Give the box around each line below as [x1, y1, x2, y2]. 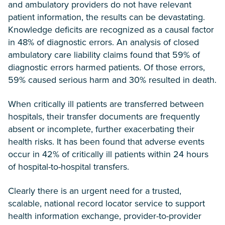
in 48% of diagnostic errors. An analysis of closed [8, 36, 199, 49]
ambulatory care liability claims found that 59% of [8, 48, 200, 61]
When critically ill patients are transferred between [8, 97, 204, 110]
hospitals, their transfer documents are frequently [8, 110, 200, 123]
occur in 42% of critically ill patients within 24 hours [8, 148, 208, 161]
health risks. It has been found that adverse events [8, 135, 204, 148]
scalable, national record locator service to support [8, 197, 205, 210]
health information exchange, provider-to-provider [8, 209, 201, 222]
